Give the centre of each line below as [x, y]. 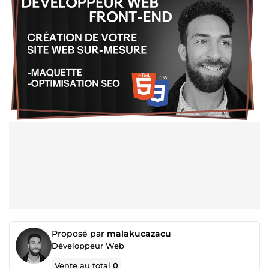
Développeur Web [88, 246]
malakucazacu [139, 234]
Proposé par [79, 234]
